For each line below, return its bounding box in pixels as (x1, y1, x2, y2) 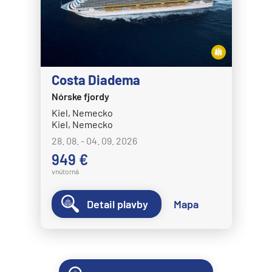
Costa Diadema (51, 72, 140, 88)
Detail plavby (86, 197, 148, 211)
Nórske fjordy (51, 90, 109, 103)
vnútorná (51, 167, 79, 176)
